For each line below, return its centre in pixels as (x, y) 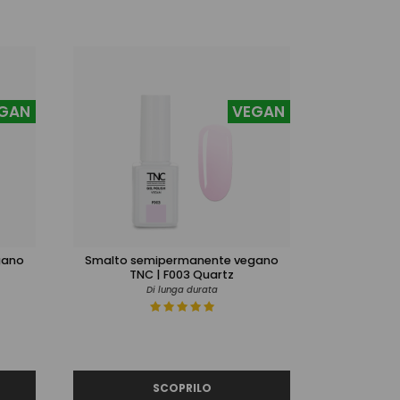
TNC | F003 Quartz (182, 274)
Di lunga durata (182, 289)
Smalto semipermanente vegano (182, 260)
